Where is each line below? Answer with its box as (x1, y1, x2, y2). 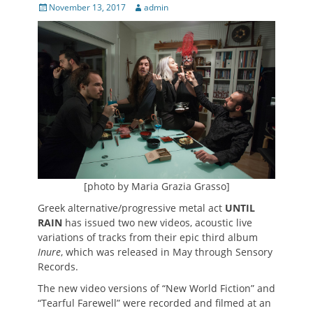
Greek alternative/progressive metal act (38, 201, 225, 215)
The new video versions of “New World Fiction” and (38, 282, 275, 296)
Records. (38, 260, 78, 274)
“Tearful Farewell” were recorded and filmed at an (38, 296, 271, 310)
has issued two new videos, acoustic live (62, 216, 252, 230)
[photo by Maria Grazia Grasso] (83, 180, 230, 194)
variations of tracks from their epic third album (38, 231, 258, 245)
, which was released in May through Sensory (61, 245, 272, 259)
